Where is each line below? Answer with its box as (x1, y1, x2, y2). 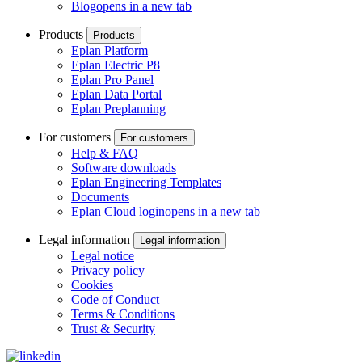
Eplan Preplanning (71, 102, 166, 116)
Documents (71, 190, 129, 204)
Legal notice (71, 249, 134, 263)
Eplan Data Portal (71, 87, 162, 102)
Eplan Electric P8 (71, 58, 160, 73)
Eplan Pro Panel (71, 73, 154, 87)
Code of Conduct (71, 293, 159, 307)
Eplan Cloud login (71, 204, 165, 219)
